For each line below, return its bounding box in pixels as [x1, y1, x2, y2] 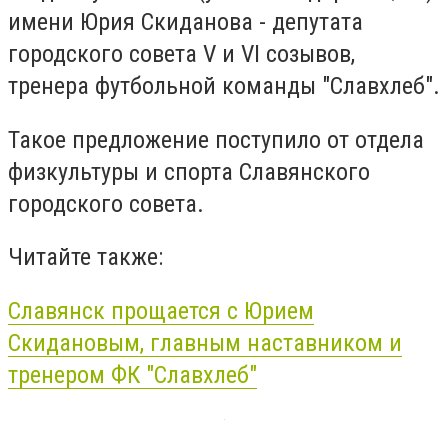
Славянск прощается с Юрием [8, 296, 314, 325]
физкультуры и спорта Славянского [8, 157, 370, 186]
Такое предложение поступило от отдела [8, 125, 424, 154]
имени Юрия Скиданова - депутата [8, 8, 363, 36]
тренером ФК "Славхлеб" [8, 360, 257, 389]
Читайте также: [8, 243, 169, 272]
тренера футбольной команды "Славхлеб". [8, 72, 440, 100]
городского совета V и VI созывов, [8, 40, 355, 68]
